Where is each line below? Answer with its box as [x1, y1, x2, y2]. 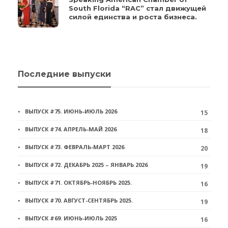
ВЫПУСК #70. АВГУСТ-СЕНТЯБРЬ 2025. [25, 196, 133, 204]
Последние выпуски [18, 69, 111, 79]
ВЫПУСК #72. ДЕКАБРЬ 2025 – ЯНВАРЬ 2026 [25, 160, 148, 168]
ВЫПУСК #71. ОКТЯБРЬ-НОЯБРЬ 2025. [25, 178, 132, 186]
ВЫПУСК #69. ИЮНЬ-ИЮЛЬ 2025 [25, 214, 117, 222]
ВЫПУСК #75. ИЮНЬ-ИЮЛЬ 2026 [25, 107, 117, 115]
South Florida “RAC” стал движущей [69, 4, 206, 12]
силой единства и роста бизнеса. [69, 12, 197, 21]
